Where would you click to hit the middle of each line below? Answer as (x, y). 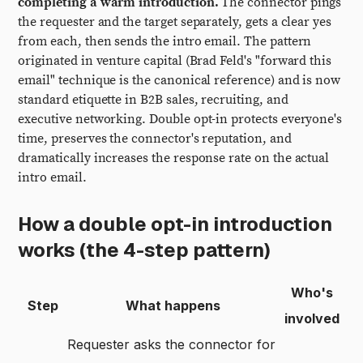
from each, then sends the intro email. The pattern (165, 41)
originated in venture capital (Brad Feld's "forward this (175, 61)
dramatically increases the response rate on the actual (174, 158)
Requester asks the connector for (172, 344)
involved (312, 318)
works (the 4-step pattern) (145, 250)
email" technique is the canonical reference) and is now (179, 80)
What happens (173, 305)
